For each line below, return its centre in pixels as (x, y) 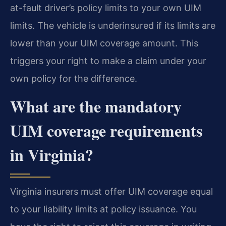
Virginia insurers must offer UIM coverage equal (111, 191)
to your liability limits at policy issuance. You (103, 209)
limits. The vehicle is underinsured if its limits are (113, 25)
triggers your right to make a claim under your (108, 61)
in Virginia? (52, 154)
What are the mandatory (96, 106)
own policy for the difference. (74, 78)
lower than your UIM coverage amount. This (104, 43)
